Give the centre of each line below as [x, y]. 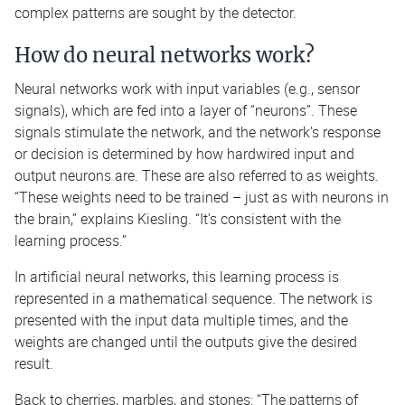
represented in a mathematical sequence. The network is [193, 298]
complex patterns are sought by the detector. [155, 12]
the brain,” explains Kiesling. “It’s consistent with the [178, 218]
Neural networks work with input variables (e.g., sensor [187, 88]
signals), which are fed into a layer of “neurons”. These [186, 110]
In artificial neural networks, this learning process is [177, 276]
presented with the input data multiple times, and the [181, 320]
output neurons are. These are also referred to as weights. [197, 175]
